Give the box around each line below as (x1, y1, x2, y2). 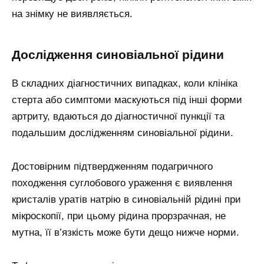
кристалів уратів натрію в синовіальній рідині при (12, 194, 241, 206)
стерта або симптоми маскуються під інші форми (12, 94, 242, 106)
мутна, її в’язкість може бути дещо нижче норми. (12, 227, 239, 239)
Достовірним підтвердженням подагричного (12, 161, 213, 173)
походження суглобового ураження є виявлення (12, 177, 232, 189)
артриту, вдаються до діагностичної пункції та (12, 111, 225, 123)
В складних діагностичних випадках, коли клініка (12, 78, 237, 90)
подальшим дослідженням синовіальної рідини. (12, 127, 233, 139)
